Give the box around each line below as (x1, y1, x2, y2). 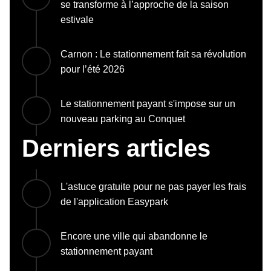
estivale (60, 15, 94, 25)
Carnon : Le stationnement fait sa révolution (60, 49, 246, 60)
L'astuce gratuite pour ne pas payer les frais (60, 181, 246, 192)
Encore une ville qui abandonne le (60, 231, 207, 242)
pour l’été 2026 (60, 64, 125, 75)
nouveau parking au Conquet (60, 114, 185, 125)
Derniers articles (22, 135, 211, 162)
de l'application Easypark (60, 197, 168, 207)
